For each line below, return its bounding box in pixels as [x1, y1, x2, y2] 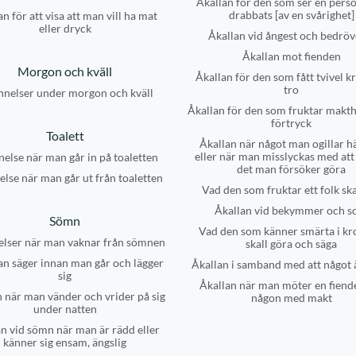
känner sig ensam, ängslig [3, 335, 126, 349]
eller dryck [38, 21, 91, 35]
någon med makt [250, 291, 332, 304]
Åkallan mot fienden [242, 49, 341, 63]
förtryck [271, 116, 311, 130]
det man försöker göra [237, 162, 346, 176]
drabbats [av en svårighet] [228, 8, 354, 21]
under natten [33, 302, 97, 315]
